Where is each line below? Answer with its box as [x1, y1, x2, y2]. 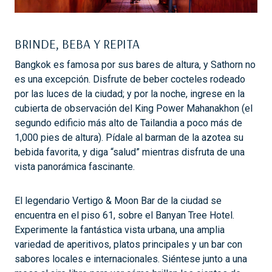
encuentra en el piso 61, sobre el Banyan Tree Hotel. [15, 209, 234, 221]
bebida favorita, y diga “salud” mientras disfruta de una [15, 146, 245, 158]
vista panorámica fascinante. [15, 160, 135, 172]
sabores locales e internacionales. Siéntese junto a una [15, 253, 247, 265]
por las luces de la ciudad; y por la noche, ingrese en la [15, 87, 245, 100]
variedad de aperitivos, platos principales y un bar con [15, 238, 242, 250]
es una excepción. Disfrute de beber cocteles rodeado [15, 73, 245, 85]
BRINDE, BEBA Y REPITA [15, 36, 140, 52]
